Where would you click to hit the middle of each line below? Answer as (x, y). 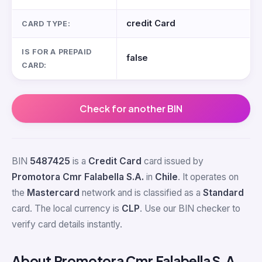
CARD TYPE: (46, 24)
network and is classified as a (141, 193)
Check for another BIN (131, 108)
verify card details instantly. (67, 225)
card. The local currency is (67, 209)
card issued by (173, 161)
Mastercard (53, 193)
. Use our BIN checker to (190, 209)
